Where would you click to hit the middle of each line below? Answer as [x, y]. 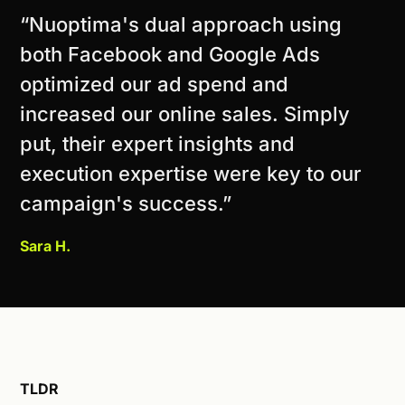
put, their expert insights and [157, 144]
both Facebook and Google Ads [170, 54]
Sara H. [45, 246]
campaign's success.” [126, 203]
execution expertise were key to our [191, 174]
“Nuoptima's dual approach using [181, 24]
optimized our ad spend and [154, 84]
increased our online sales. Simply [185, 114]
